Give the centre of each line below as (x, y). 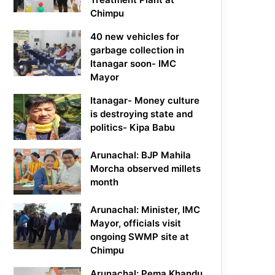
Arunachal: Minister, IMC (145, 210)
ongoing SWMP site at (140, 237)
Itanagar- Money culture (145, 101)
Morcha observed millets (146, 169)
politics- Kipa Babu (133, 128)
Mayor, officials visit (136, 223)
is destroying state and (142, 114)
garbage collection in (137, 50)
